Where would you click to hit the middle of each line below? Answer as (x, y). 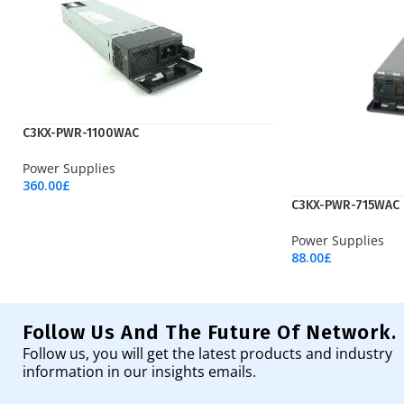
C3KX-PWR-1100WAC (81, 133)
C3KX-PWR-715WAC (345, 205)
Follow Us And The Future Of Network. (210, 332)
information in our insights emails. (139, 371)
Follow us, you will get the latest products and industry (207, 353)
